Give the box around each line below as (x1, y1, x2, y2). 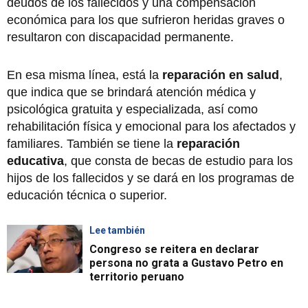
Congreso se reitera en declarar (89, 242, 259, 256)
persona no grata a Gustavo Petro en (89, 256, 283, 269)
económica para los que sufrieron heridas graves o (7, 12, 285, 27)
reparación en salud (162, 67, 279, 82)
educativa (7, 153, 64, 168)
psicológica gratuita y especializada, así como (7, 102, 258, 116)
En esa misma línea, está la (7, 67, 162, 82)
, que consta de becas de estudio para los (64, 153, 293, 168)
